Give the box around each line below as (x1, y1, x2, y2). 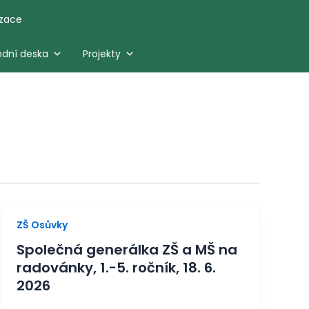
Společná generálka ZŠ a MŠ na (16, 240, 237, 260)
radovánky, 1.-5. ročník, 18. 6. (16, 258, 216, 278)
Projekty (82, 46, 121, 61)
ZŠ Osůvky (16, 218, 68, 232)
